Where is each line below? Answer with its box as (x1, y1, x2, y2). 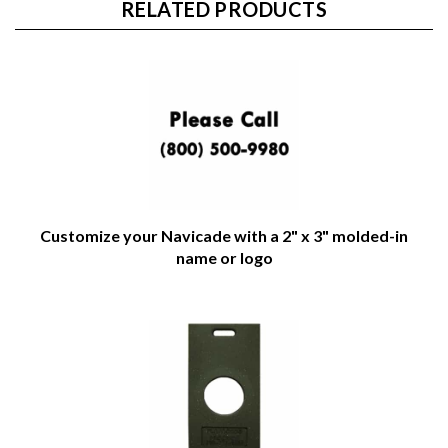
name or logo (175, 256, 273, 275)
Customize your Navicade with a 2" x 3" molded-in (40, 234, 408, 253)
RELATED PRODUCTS (120, 5, 328, 29)
